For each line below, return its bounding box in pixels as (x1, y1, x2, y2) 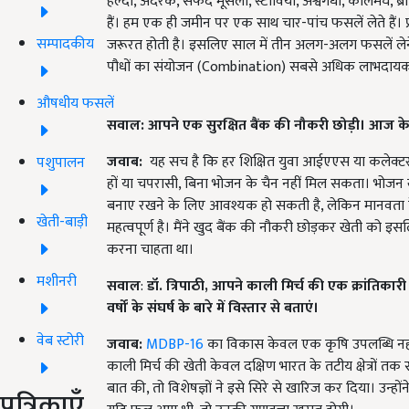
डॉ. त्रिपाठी (147, 273, 204, 299)
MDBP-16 (146, 331, 204, 357)
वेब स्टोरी (37, 328, 84, 353)
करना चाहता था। (107, 236, 194, 262)
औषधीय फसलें (37, 90, 114, 116)
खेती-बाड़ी (37, 209, 88, 235)
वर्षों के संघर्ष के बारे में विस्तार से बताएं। (107, 295, 319, 320)
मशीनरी (37, 268, 77, 294)
